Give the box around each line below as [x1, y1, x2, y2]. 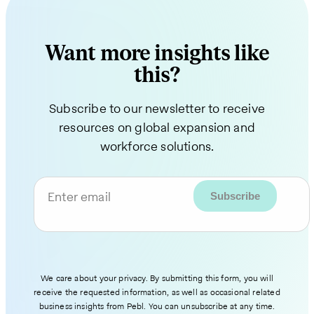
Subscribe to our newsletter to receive [49, 99, 265, 117]
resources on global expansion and [59, 118, 255, 136]
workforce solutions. [100, 137, 214, 155]
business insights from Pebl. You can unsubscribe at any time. [39, 299, 275, 312]
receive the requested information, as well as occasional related [34, 285, 280, 298]
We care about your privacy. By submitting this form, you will [41, 271, 273, 284]
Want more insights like [45, 40, 269, 67]
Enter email [48, 187, 111, 205]
